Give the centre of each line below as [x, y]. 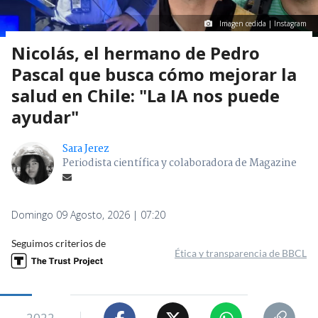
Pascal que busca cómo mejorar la [154, 75]
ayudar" [45, 117]
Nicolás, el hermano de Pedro [136, 53]
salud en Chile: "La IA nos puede [146, 96]
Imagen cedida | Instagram [263, 24]
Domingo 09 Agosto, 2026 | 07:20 [88, 215]
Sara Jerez [86, 149]
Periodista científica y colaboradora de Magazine [180, 164]
